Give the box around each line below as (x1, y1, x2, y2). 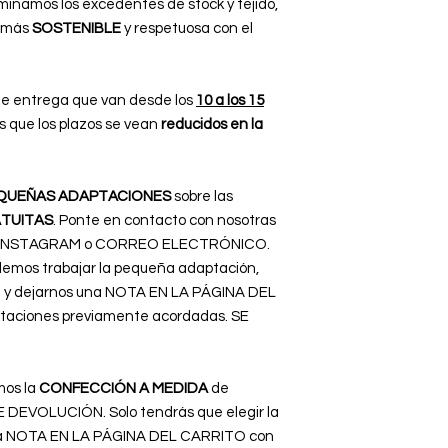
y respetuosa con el (124, 21, 253, 37)
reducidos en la (161, 117, 263, 133)
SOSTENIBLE (32, 21, 124, 37)
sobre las (171, 189, 233, 205)
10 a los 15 (196, 93, 264, 109)
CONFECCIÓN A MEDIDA (39, 381, 208, 397)
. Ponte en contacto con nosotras (53, 213, 276, 229)
